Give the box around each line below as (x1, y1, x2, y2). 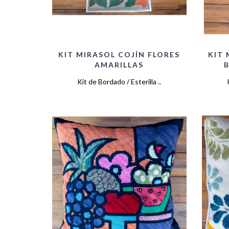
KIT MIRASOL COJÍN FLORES (58, 50, 180, 59)
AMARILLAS (95, 60, 144, 69)
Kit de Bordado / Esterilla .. (77, 77, 162, 86)
